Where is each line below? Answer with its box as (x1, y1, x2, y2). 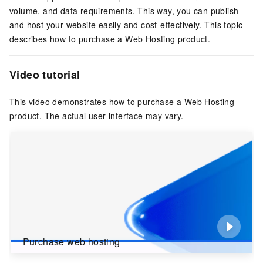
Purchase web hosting (22, 235, 120, 249)
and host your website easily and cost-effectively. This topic (9, 19, 243, 31)
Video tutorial (9, 67, 80, 82)
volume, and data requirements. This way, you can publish (9, 5, 239, 16)
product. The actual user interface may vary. (9, 110, 184, 122)
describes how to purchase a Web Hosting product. (9, 33, 211, 45)
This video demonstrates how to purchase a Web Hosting (9, 96, 235, 108)
